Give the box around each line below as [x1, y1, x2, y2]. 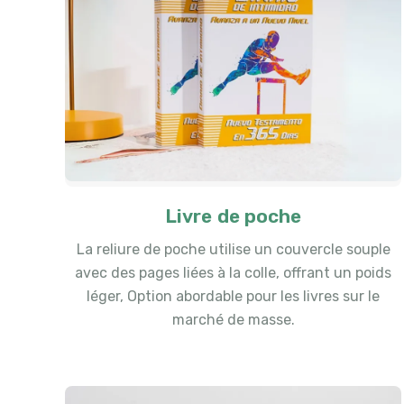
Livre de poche [165, 205, 302, 228]
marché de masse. [171, 311, 295, 329]
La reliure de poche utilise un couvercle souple [76, 241, 390, 259]
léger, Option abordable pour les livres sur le [87, 288, 381, 306]
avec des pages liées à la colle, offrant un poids [75, 264, 392, 282]
